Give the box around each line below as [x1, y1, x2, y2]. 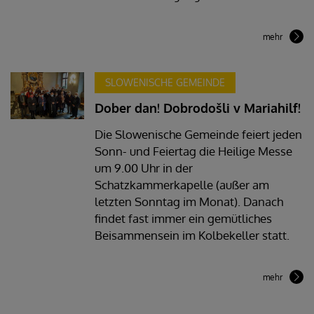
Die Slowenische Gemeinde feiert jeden [94, 126, 302, 142]
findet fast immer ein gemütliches [94, 210, 272, 226]
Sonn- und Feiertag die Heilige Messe [94, 143, 292, 158]
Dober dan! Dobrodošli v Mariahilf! [94, 100, 301, 116]
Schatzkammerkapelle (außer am [94, 177, 269, 192]
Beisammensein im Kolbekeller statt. [94, 227, 289, 243]
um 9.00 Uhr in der [94, 160, 193, 175]
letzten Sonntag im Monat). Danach [94, 193, 283, 209]
